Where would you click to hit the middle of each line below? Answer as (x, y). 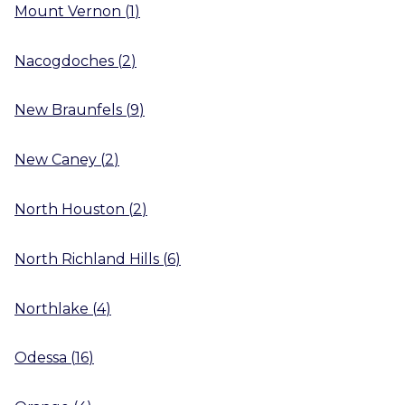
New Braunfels (68, 110)
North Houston (70, 209)
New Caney (56, 160)
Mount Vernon (68, 11)
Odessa (41, 358)
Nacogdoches (64, 61)
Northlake (52, 308)
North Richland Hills (87, 259)
